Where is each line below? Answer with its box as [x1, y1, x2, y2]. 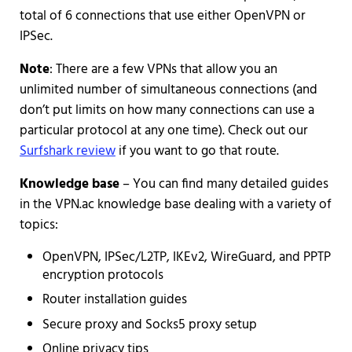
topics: [19, 214, 58, 236]
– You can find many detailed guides [119, 174, 328, 195]
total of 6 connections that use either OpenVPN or [19, 5, 306, 27]
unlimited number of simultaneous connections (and [19, 79, 317, 101]
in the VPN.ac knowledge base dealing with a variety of [19, 194, 332, 215]
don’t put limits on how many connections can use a [19, 100, 314, 121]
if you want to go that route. [115, 141, 279, 162]
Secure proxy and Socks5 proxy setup [42, 313, 258, 335]
